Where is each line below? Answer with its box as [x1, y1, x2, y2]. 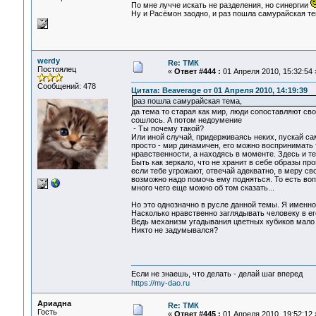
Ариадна [37, 299, 71, 308]
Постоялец [37, 65, 76, 73]
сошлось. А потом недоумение [130, 116, 242, 125]
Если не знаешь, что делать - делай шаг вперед [130, 269, 303, 279]
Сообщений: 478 [37, 82, 96, 90]
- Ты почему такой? [130, 124, 204, 133]
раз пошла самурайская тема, [133, 97, 242, 106]
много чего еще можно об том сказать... [130, 183, 274, 193]
